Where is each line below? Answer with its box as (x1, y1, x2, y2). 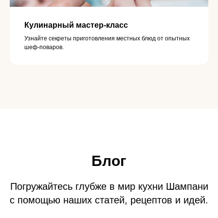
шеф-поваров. (24, 44, 64, 51)
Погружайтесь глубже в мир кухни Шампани (10, 181, 208, 192)
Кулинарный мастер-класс (24, 21, 128, 30)
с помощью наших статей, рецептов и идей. (10, 195, 208, 206)
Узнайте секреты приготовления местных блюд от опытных (24, 35, 190, 42)
